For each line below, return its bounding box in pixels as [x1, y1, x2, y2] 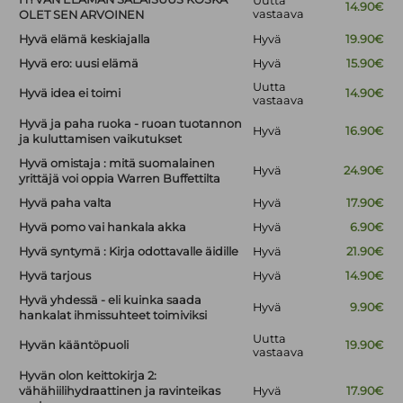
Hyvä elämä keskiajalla [19, 32, 151, 47]
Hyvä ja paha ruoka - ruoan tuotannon [19, 117, 243, 131]
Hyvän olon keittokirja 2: [19, 369, 157, 383]
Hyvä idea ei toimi [19, 86, 121, 101]
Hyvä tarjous [19, 269, 92, 283]
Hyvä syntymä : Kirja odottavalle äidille [19, 245, 239, 259]
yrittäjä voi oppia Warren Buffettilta [19, 172, 221, 186]
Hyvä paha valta [19, 196, 112, 210]
